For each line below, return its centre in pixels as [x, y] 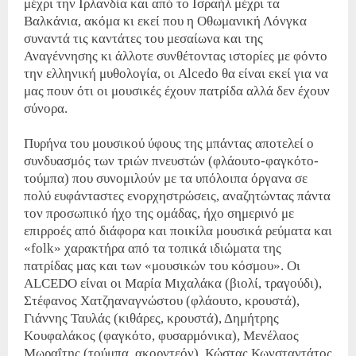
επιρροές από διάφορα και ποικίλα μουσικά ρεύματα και [178, 230]
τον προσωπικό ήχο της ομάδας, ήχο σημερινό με [159, 213]
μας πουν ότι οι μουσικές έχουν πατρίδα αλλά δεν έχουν [177, 91]
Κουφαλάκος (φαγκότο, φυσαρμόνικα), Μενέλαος [161, 335]
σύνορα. [46, 108]
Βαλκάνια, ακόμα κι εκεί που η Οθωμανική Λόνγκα [165, 21]
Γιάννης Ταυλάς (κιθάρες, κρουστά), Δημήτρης [151, 318]
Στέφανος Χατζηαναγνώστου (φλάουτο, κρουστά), [162, 300]
